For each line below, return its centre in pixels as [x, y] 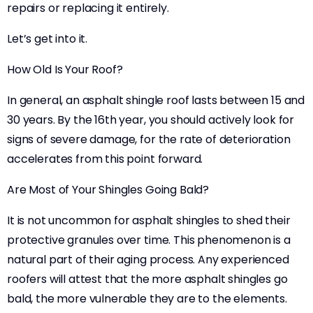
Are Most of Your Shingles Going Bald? [108, 190]
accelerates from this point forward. [105, 159]
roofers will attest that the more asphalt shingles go [147, 279]
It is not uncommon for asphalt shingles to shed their [149, 220]
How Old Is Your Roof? [65, 70]
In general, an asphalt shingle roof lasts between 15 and [156, 100]
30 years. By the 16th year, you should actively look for [151, 120]
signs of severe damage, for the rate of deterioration [149, 139]
